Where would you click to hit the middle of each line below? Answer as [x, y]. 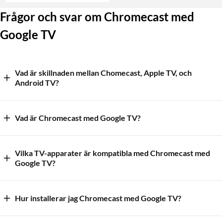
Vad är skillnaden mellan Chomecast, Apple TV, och [97, 72]
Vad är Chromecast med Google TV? [78, 117]
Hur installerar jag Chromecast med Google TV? [98, 198]
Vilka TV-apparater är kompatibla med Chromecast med [112, 153]
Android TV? [37, 82]
